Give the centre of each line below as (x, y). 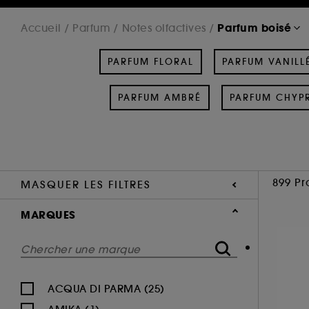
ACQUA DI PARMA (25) (106, 288)
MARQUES (48, 215)
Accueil (41, 28)
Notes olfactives (164, 28)
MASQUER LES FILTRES (86, 184)
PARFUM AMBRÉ (159, 97)
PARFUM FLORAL (151, 61)
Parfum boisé (254, 28)
